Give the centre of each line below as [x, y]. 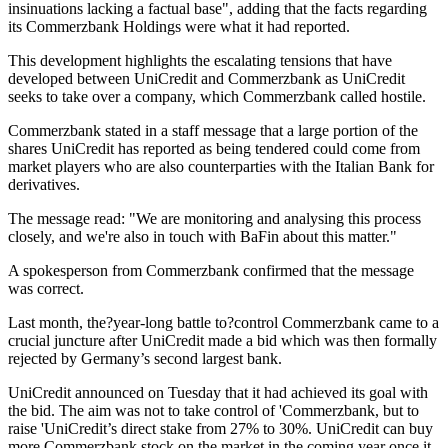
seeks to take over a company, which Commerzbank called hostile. [217, 96]
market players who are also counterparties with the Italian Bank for [221, 166]
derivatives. [44, 184]
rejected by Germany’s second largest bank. [145, 358]
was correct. [46, 288]
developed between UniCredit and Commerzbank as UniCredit [206, 78]
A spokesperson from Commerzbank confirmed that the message [211, 270]
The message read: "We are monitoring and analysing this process [214, 218]
